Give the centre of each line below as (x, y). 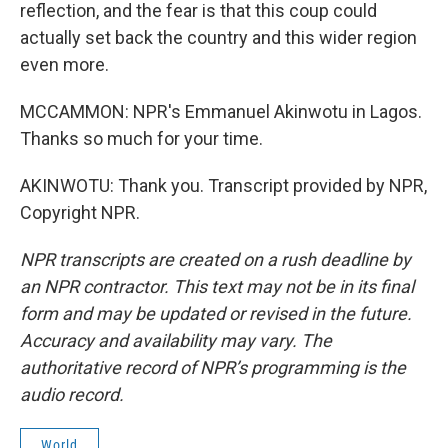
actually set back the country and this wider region (218, 37)
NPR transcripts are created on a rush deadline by (215, 259)
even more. (64, 64)
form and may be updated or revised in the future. (216, 313)
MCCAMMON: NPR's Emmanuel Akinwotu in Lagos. (221, 111)
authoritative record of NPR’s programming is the (213, 367)
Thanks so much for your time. (141, 138)
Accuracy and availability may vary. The (176, 340)
